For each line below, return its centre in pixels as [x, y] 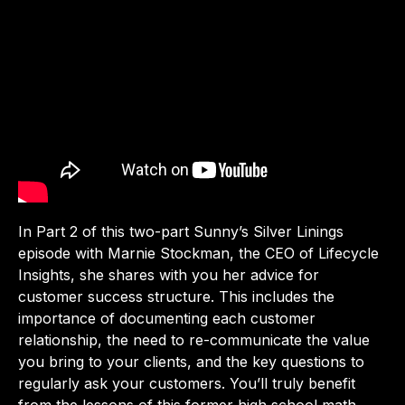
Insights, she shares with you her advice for [169, 275]
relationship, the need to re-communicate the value [194, 340]
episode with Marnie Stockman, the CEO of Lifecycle [198, 254]
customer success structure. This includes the [176, 297]
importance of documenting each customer [167, 319]
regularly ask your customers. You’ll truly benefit [187, 384]
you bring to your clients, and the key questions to [191, 362]
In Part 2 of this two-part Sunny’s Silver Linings [181, 232]
